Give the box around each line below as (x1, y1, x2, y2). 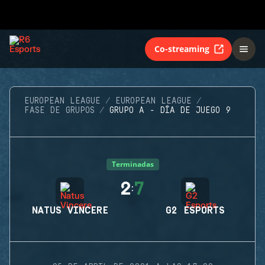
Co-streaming (154, 43, 209, 54)
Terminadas (111, 159, 154, 169)
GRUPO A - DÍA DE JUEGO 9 (109, 106, 231, 115)
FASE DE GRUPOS (24, 106, 95, 115)
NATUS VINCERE (31, 205, 108, 216)
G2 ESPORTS (166, 205, 225, 216)
